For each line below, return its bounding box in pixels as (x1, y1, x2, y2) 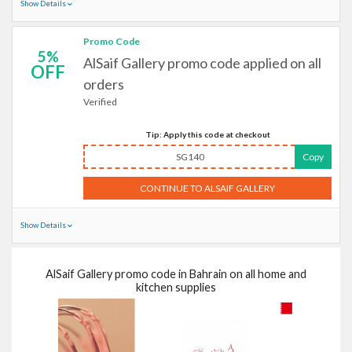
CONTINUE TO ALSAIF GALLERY (140, 181, 275, 194)
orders (83, 75, 124, 93)
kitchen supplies (136, 280, 216, 294)
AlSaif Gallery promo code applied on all (83, 54, 321, 71)
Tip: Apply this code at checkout (145, 130, 270, 139)
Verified (83, 96, 117, 108)
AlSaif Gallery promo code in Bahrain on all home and (46, 267, 306, 280)
